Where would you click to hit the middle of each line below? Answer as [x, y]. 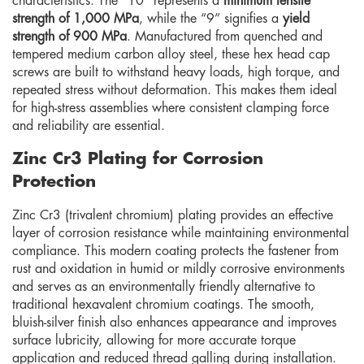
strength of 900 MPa [69, 37]
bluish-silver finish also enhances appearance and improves [174, 323]
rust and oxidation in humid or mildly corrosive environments [178, 269]
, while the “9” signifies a [211, 19]
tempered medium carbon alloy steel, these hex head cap [171, 54]
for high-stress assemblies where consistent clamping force [171, 108]
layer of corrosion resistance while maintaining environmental [181, 233]
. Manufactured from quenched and [225, 37]
